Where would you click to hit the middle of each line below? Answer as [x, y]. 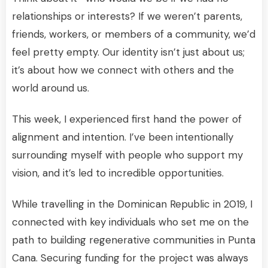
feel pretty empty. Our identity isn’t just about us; [128, 52]
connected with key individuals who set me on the [130, 222]
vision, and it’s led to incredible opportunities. [118, 173]
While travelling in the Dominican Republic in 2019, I [132, 204]
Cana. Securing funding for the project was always [130, 258]
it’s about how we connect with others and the [123, 70]
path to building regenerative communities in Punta [134, 240]
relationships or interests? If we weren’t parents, [127, 16]
